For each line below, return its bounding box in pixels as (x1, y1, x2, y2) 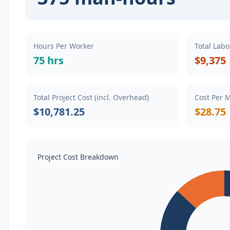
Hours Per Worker (33, 41, 94, 51)
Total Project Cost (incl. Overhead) (33, 92, 149, 102)
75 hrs (33, 53, 64, 67)
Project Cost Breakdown (37, 152, 119, 162)
